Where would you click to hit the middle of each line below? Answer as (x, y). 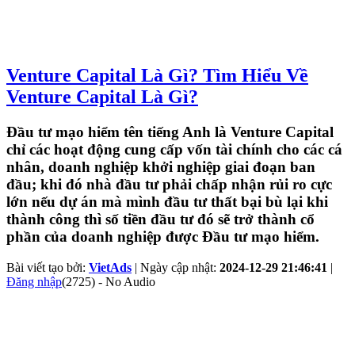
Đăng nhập (34, 281)
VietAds (110, 267)
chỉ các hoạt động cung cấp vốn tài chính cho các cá (174, 149)
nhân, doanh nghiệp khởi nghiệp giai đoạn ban (161, 166)
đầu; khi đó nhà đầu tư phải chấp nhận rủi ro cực (169, 184)
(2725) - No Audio (109, 281)
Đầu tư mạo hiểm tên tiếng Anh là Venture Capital (170, 132)
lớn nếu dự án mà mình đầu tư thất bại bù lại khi (167, 201)
